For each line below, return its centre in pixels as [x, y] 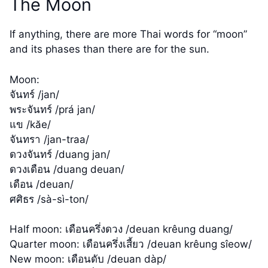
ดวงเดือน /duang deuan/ [67, 169]
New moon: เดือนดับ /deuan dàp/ [88, 259]
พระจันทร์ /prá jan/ [52, 109]
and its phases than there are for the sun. [109, 49]
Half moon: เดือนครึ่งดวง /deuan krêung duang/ [121, 229]
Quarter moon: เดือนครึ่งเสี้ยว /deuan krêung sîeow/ [131, 244]
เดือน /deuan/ [42, 184]
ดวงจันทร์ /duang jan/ [60, 154]
